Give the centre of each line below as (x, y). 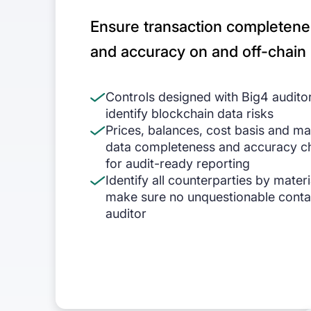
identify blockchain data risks (190, 114)
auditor (126, 213)
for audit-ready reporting (178, 163)
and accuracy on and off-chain (198, 51)
